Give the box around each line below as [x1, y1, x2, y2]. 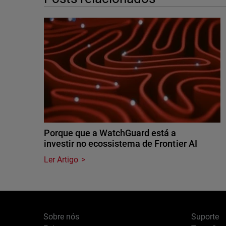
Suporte [191, 212, 219, 221]
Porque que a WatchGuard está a [44, 128, 177, 138]
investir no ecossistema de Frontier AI [44, 138, 197, 149]
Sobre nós [43, 212, 80, 221]
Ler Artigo [44, 155, 79, 164]
